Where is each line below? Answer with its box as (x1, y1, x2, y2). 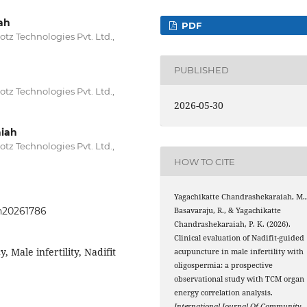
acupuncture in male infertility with (174, 247, 304, 257)
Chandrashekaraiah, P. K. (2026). (174, 219, 291, 230)
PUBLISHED (174, 64, 230, 76)
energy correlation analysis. (174, 288, 273, 298)
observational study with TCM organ (174, 274, 305, 284)
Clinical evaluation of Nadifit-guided (174, 233, 305, 243)
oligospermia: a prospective (174, 260, 273, 271)
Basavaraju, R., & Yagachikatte (174, 206, 282, 216)
